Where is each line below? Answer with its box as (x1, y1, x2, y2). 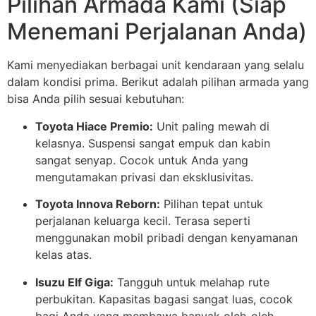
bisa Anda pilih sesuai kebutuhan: (7, 92, 184, 107)
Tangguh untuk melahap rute (114, 274, 269, 289)
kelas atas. (35, 248, 92, 262)
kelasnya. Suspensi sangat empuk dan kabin (35, 135, 270, 150)
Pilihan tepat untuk (160, 197, 263, 212)
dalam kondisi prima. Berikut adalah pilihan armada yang (7, 75, 309, 90)
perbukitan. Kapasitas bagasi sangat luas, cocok (35, 291, 293, 306)
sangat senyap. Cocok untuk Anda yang (35, 152, 248, 167)
